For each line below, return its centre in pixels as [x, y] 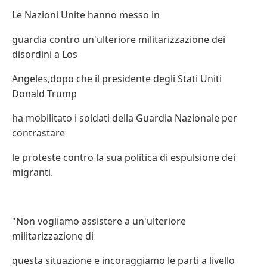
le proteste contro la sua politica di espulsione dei [124, 157]
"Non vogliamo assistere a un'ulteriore [99, 221]
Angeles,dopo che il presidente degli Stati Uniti [117, 79]
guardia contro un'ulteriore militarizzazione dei [119, 39]
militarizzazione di [53, 236]
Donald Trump [44, 94]
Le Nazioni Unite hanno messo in [86, 15]
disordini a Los [45, 54]
